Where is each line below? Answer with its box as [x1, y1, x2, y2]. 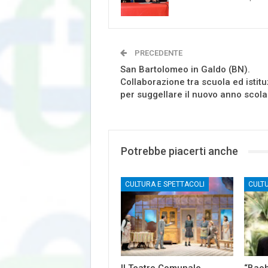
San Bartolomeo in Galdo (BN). [120, 64, 250, 75]
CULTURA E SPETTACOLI [125, 180, 205, 189]
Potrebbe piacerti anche [121, 145, 238, 158]
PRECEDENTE [133, 48, 182, 58]
